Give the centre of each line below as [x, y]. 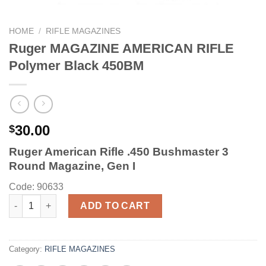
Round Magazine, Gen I [72, 166]
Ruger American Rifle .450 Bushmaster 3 [119, 152]
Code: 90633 [36, 186]
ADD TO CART [115, 205]
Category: [27, 249]
